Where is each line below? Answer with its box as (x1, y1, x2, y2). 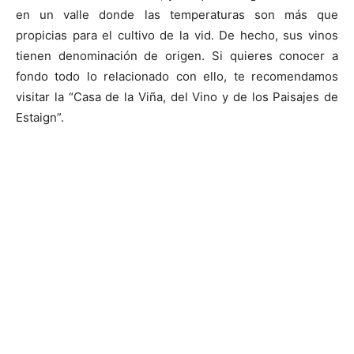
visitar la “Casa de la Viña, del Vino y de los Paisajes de (16, 89, 338, 104)
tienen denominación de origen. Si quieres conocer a (16, 48, 338, 63)
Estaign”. (16, 110, 64, 125)
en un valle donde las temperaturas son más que (16, 7, 338, 22)
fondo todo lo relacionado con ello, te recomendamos (16, 69, 338, 84)
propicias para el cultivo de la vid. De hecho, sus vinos (16, 28, 338, 43)
